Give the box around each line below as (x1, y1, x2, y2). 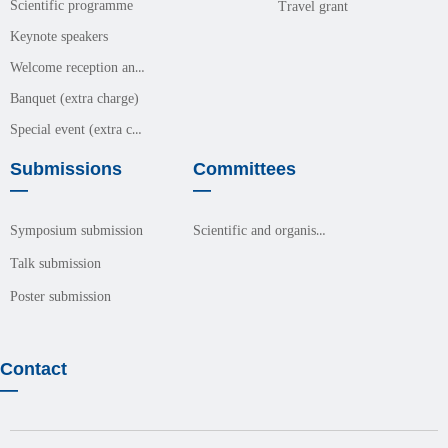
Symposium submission (10, 223, 143, 238)
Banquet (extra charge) (10, 91, 139, 106)
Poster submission (10, 289, 111, 304)
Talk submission (10, 256, 101, 271)
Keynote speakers (10, 29, 108, 44)
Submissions (10, 159, 122, 179)
